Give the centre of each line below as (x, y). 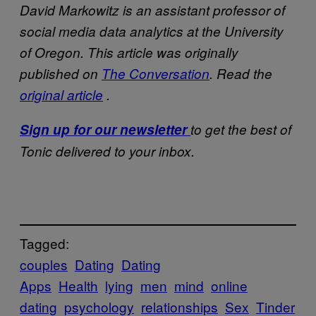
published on (61, 74)
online (229, 285)
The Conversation (156, 74)
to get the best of (241, 129)
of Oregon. (54, 53)
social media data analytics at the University (152, 31)
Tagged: (44, 243)
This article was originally (163, 53)
